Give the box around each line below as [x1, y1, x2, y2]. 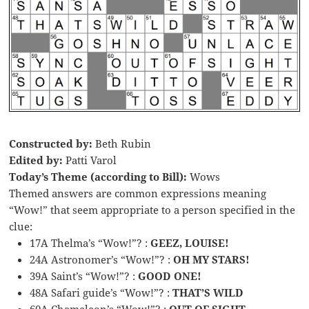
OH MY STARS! [173, 252, 250, 266]
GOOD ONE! [138, 268, 202, 283]
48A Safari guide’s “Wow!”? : [30, 285, 173, 299]
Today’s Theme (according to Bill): [9, 169, 188, 183]
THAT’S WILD [172, 285, 244, 299]
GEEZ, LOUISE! [150, 235, 230, 250]
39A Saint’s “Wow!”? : [30, 268, 139, 283]
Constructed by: [9, 136, 93, 150]
